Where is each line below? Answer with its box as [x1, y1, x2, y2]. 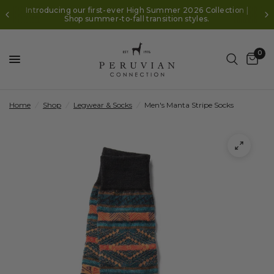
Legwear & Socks [73, 100, 132, 109]
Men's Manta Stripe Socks [144, 100, 234, 109]
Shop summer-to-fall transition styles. [64, 14, 210, 23]
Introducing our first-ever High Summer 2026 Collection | [25, 6, 249, 15]
